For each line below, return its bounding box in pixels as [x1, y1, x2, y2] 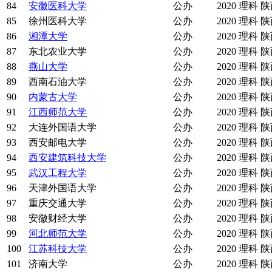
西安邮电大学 [29, 137, 87, 148]
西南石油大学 [29, 76, 87, 87]
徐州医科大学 [29, 16, 87, 27]
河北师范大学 [29, 228, 87, 239]
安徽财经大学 [29, 213, 87, 224]
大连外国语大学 [29, 122, 97, 133]
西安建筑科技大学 [29, 152, 106, 163]
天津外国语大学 [29, 183, 97, 194]
